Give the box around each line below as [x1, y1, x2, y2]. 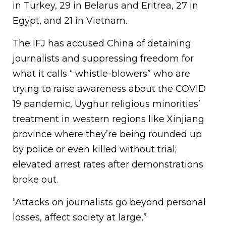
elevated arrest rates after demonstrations [13, 159, 203, 171]
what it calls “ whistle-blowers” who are [13, 68, 190, 80]
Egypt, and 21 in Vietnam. [13, 15, 127, 27]
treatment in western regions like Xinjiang [13, 114, 204, 125]
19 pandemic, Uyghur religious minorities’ [13, 98, 200, 110]
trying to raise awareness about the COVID [13, 83, 206, 95]
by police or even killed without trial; [13, 144, 177, 155]
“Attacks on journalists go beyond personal [13, 197, 206, 208]
